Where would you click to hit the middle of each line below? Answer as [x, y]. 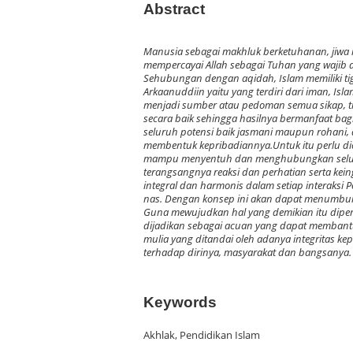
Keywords [180, 302]
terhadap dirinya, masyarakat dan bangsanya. [247, 253]
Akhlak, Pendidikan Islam [202, 335]
